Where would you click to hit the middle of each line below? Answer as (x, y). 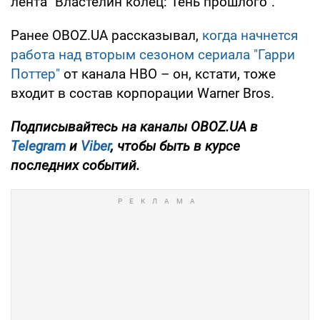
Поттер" (35, 74)
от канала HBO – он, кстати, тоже (168, 74)
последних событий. (75, 165)
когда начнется (250, 35)
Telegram (38, 146)
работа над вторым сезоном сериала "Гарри (153, 54)
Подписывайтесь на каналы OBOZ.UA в (134, 126)
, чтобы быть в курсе (175, 146)
